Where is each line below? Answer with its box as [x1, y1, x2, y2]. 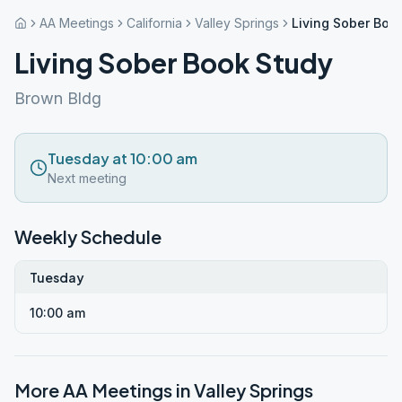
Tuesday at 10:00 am [48, 149, 197, 168]
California [127, 15, 182, 31]
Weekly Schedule [14, 225, 162, 248]
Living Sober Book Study [14, 46, 333, 80]
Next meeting [48, 170, 127, 186]
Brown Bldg [14, 89, 101, 108]
